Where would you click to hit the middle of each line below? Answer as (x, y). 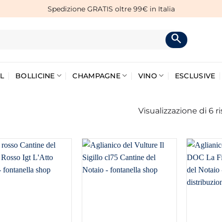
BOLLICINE (35, 76)
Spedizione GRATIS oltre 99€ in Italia (111, 9)
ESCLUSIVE (195, 76)
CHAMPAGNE (97, 76)
